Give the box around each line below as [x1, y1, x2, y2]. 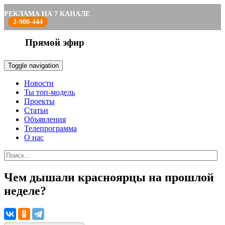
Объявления [24, 115, 66, 124]
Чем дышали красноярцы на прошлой [4, 170, 214, 184]
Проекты [24, 97, 55, 105]
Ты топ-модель [24, 88, 75, 96]
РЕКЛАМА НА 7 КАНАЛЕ [4, 10, 90, 18]
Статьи [24, 106, 48, 115]
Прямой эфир [25, 37, 84, 48]
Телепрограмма [24, 124, 77, 133]
